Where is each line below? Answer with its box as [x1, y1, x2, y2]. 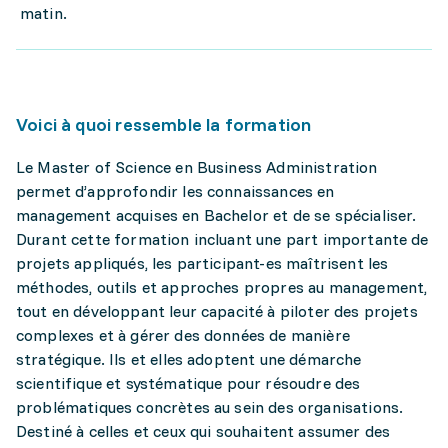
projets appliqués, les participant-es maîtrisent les [16, 253, 389, 273]
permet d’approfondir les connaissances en [16, 181, 335, 201]
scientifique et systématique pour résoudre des [16, 373, 361, 393]
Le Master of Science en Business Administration [16, 157, 378, 177]
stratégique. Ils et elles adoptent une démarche [16, 349, 362, 369]
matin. [20, 3, 67, 23]
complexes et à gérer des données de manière [16, 325, 350, 345]
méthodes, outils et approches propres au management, [16, 277, 428, 297]
